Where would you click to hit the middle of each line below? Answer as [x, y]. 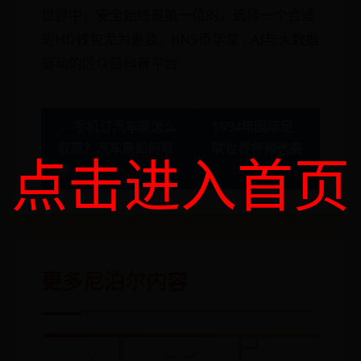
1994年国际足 [252, 127]
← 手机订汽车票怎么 [117, 127]
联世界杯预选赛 [257, 148]
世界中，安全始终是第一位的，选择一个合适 [178, 15]
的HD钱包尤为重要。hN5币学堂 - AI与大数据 [180, 39]
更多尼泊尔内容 [114, 281]
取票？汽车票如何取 [115, 148]
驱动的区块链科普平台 [110, 63]
